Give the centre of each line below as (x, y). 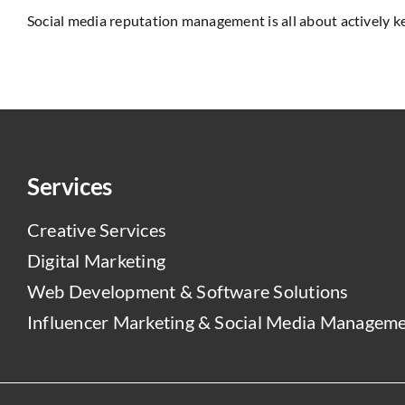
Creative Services (97, 230)
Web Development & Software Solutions (188, 292)
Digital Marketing (96, 261)
